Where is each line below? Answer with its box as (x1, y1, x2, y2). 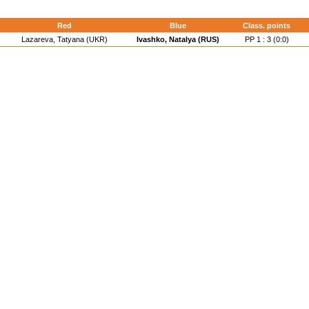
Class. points (243, 21, 290, 30)
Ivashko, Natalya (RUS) (136, 35, 219, 43)
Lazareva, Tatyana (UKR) (21, 35, 108, 43)
